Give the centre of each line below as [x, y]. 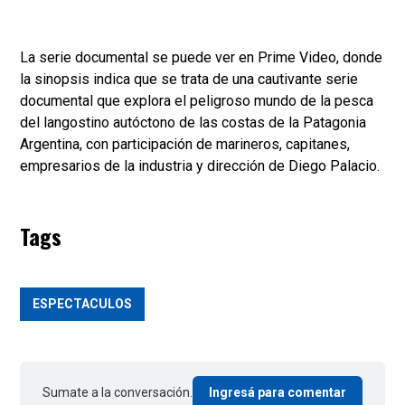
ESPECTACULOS [82, 303]
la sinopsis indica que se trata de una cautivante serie [189, 79]
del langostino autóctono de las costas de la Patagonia [193, 122]
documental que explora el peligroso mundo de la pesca [197, 100]
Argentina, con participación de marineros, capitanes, [185, 144]
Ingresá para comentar [278, 392]
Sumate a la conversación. [118, 392]
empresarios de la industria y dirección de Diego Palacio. [202, 165]
